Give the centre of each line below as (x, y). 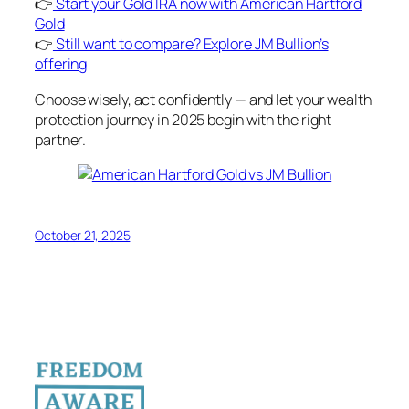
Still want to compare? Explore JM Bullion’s (190, 44)
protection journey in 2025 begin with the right (184, 119)
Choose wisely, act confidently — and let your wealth (203, 99)
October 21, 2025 (83, 236)
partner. (61, 139)
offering (61, 64)
